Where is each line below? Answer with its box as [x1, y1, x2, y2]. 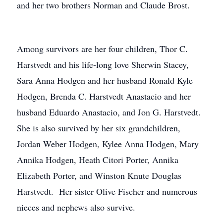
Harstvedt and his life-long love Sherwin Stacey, [17, 58, 189, 70]
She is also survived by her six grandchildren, [17, 122, 180, 134]
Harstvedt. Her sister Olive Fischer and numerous [17, 185, 197, 197]
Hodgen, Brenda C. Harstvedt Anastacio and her [17, 90, 191, 102]
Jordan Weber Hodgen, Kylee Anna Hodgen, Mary [17, 138, 199, 150]
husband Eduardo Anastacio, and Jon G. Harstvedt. [17, 106, 204, 118]
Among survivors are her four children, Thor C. [17, 43, 188, 55]
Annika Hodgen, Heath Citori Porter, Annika [17, 154, 178, 166]
